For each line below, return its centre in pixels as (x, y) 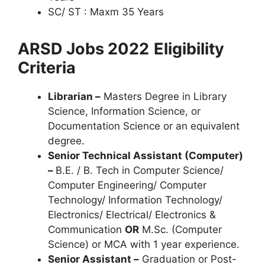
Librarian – (74, 96)
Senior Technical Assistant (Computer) (146, 156)
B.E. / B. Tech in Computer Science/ (140, 170)
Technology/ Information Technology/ (135, 200)
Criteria (47, 68)
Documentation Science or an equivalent (144, 126)
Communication (86, 230)
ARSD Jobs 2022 (83, 49)
